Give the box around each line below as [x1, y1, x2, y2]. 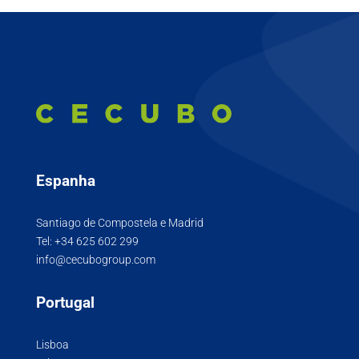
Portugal [35, 292, 95, 312]
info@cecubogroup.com [35, 252, 155, 266]
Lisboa [35, 337, 69, 351]
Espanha [35, 171, 95, 190]
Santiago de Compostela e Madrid [35, 216, 204, 229]
